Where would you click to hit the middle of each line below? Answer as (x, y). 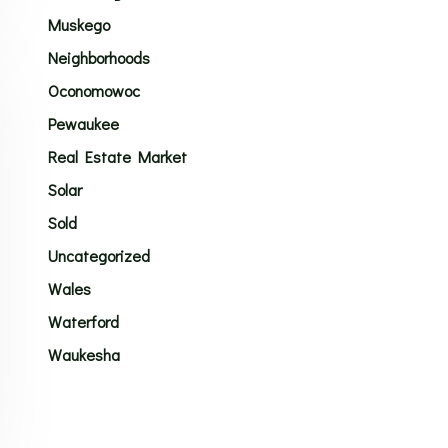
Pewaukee (83, 123)
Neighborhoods (98, 57)
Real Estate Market (117, 156)
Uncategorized (98, 255)
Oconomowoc (93, 90)
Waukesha (83, 354)
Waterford (83, 321)
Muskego (78, 24)
